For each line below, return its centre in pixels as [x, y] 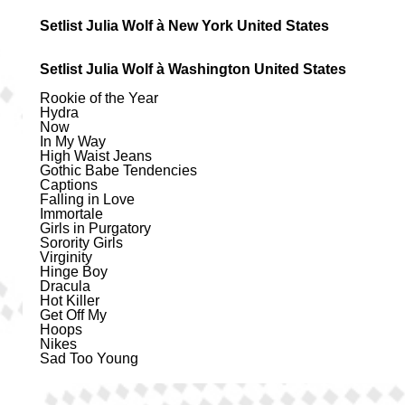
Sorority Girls [82, 242]
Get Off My [74, 315]
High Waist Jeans [96, 155]
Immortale [72, 213]
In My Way [73, 141]
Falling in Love [88, 199]
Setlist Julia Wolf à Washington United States [193, 69]
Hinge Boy [74, 271]
